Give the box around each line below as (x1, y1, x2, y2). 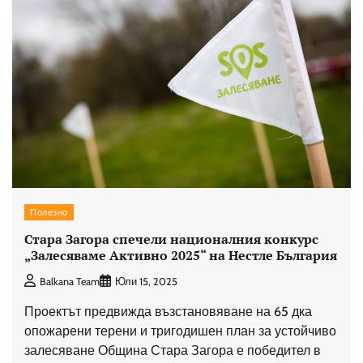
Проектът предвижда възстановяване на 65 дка (24, 304, 312, 320)
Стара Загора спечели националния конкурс (24, 229, 318, 248)
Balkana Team (40, 275, 100, 288)
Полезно (30, 206, 68, 218)
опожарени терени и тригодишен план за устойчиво (24, 323, 336, 340)
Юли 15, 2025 (115, 275, 177, 288)
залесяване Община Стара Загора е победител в (24, 343, 321, 359)
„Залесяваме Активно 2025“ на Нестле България (24, 246, 337, 264)
